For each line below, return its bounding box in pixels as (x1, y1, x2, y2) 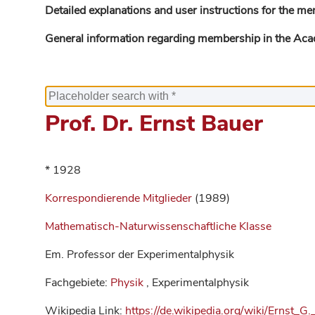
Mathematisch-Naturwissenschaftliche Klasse (45, 219, 271, 234)
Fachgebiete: (45, 275, 110, 290)
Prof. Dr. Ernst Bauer (45, 108, 263, 139)
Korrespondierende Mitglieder (45, 191, 195, 206)
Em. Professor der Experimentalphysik (45, 247, 234, 262)
